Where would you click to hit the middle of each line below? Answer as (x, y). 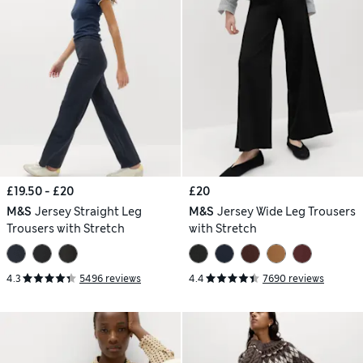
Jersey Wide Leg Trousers (286, 211)
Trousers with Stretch (66, 228)
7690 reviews (293, 278)
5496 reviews (110, 278)
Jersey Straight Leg (88, 211)
